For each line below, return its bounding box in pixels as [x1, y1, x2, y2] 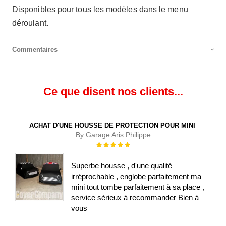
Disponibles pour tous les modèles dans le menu [12, 5, 188, 14]
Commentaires [12, 46, 58, 53]
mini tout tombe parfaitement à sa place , [71, 182, 205, 191]
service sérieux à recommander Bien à [71, 193, 199, 202]
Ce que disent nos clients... [43, 85, 183, 98]
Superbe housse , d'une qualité [71, 161, 173, 170]
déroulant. [12, 19, 48, 27]
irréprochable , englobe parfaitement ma [71, 172, 202, 181]
